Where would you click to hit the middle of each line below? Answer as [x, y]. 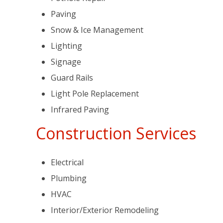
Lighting [66, 46]
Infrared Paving [80, 110]
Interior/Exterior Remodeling [105, 210]
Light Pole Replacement [95, 94]
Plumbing [69, 178]
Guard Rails [72, 78]
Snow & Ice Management [97, 30]
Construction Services [116, 133]
